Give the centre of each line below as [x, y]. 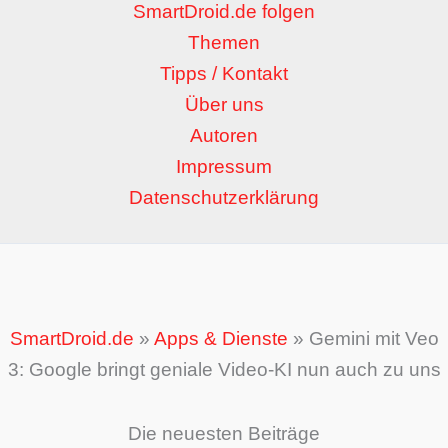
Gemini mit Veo [373, 338]
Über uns [224, 105]
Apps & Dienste [220, 338]
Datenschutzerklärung [224, 198]
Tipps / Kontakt [224, 74]
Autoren [224, 136]
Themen [224, 43]
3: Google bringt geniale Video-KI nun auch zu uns [224, 369]
